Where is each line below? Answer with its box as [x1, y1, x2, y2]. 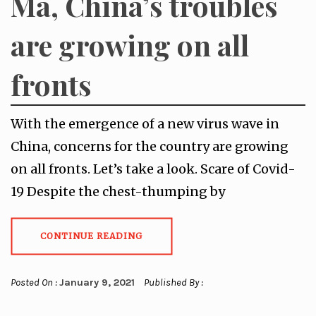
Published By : [142, 276, 203, 288]
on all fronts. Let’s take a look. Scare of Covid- [11, 161, 296, 177]
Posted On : [11, 276, 59, 288]
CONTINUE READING [40, 231, 142, 241]
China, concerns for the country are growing [11, 138, 288, 154]
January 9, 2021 [59, 276, 135, 288]
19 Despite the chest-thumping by [11, 183, 225, 200]
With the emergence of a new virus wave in [11, 116, 279, 132]
